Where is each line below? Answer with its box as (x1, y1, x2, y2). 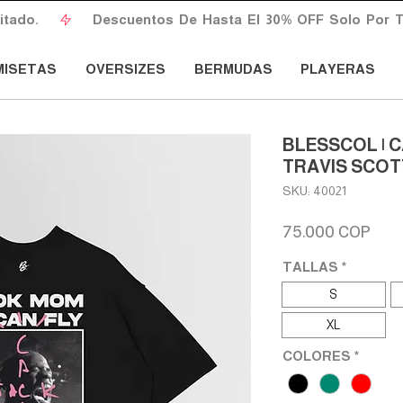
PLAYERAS (300, 61, 375, 76)
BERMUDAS (193, 61, 273, 76)
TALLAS (282, 258, 338, 274)
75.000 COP (282, 219, 371, 241)
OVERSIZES (85, 61, 166, 76)
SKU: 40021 (282, 183, 346, 198)
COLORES (282, 347, 351, 363)
